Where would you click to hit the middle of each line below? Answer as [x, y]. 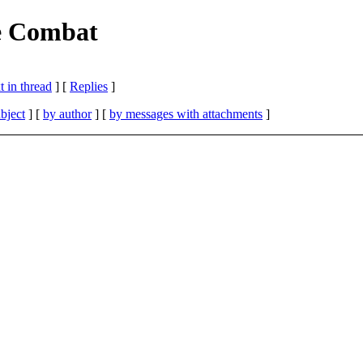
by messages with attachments [186, 113]
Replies [89, 86]
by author [67, 113]
